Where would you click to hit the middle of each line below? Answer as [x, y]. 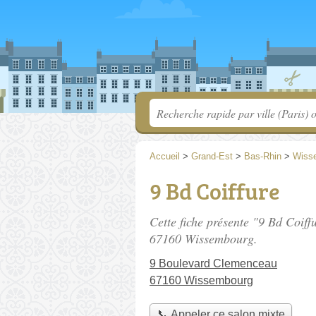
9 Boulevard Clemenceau [213, 263]
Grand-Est [212, 156]
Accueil [165, 156]
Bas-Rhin [263, 156]
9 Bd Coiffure [214, 191]
